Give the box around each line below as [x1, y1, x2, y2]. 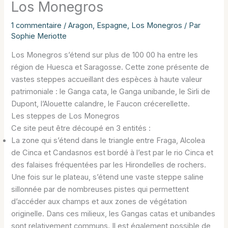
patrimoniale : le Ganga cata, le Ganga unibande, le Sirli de [11, 87, 211, 97]
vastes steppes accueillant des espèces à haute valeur [11, 75, 203, 84]
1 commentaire [11, 20, 62, 30]
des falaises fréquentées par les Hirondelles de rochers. [11, 160, 207, 170]
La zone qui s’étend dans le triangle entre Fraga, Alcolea [11, 136, 208, 146]
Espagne [97, 20, 128, 30]
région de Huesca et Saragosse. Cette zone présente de [11, 63, 210, 72]
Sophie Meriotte [11, 31, 67, 41]
